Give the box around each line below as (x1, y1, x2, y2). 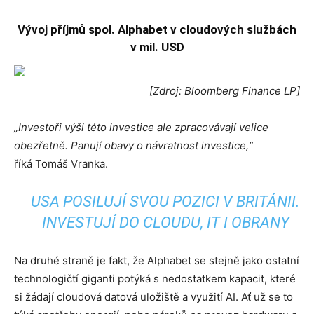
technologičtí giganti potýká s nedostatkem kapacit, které (14, 272, 296, 285)
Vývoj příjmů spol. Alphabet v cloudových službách (18, 22, 296, 36)
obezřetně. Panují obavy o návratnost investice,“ (14, 139, 253, 152)
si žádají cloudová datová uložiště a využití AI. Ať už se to (14, 290, 293, 303)
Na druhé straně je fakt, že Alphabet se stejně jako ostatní (14, 254, 299, 267)
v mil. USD (130, 40, 184, 54)
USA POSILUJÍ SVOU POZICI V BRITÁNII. (31, 193, 301, 210)
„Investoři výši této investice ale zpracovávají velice (14, 121, 268, 134)
